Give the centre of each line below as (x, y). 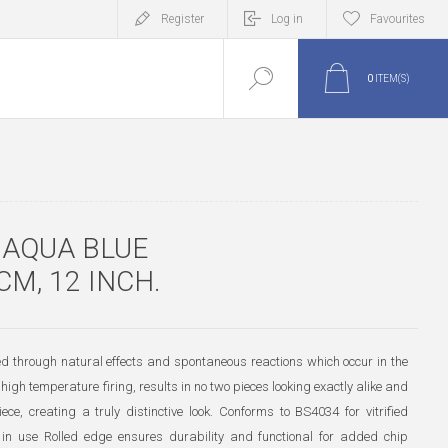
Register (182, 19)
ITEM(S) (391, 78)
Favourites (397, 19)
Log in (287, 19)
